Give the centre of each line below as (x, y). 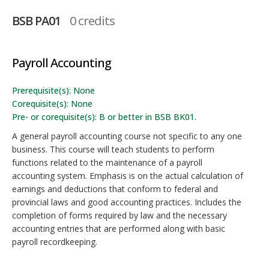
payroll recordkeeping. (55, 242)
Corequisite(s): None (52, 104)
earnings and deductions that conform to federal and (115, 189)
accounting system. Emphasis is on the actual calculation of (128, 176)
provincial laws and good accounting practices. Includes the (127, 202)
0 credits (92, 21)
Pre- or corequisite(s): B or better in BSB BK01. (104, 117)
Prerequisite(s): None (53, 90)
